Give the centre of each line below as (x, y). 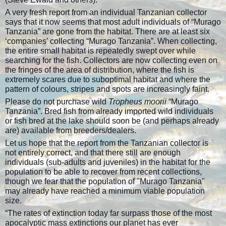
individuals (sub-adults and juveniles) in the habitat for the (108, 162)
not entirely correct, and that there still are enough (93, 153)
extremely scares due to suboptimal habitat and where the (108, 80)
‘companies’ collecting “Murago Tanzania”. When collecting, (111, 41)
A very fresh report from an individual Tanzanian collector (106, 13)
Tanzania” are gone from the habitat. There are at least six (107, 32)
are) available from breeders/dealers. (71, 131)
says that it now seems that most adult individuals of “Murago (113, 22)
